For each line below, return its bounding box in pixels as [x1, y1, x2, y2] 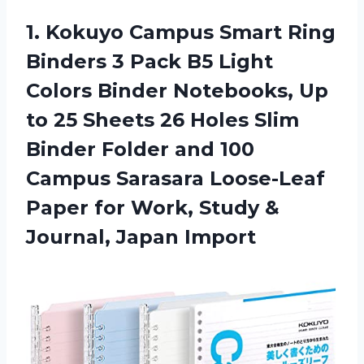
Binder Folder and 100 [26, 137, 254, 162]
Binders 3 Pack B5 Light [26, 50, 273, 74]
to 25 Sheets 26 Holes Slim [26, 108, 299, 132]
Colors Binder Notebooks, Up [26, 79, 328, 103]
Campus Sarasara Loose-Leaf [26, 167, 325, 191]
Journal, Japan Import [26, 225, 256, 249]
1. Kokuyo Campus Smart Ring [26, 20, 336, 45]
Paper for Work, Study [26, 196, 265, 220]
